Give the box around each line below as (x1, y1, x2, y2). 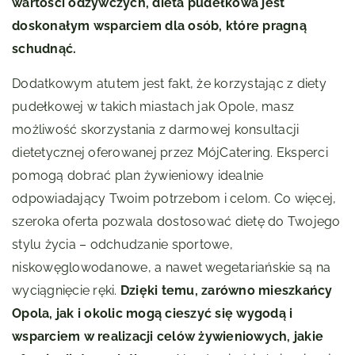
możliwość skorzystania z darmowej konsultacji (12, 122, 300, 138)
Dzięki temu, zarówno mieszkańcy (120, 283, 333, 299)
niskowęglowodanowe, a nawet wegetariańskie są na (12, 260, 330, 276)
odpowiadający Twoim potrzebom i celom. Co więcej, (12, 191, 337, 207)
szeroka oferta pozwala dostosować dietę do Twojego (12, 214, 341, 230)
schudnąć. (12, 41, 77, 57)
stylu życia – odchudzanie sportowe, (12, 237, 233, 253)
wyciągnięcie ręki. (12, 283, 120, 299)
